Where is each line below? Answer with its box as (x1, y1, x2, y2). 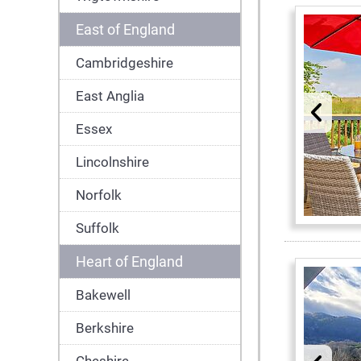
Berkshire (76, 320, 134, 336)
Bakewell (76, 287, 131, 303)
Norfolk (76, 187, 122, 203)
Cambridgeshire (76, 55, 173, 71)
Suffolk (76, 220, 119, 236)
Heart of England (76, 253, 183, 270)
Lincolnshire (76, 154, 149, 170)
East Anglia (76, 88, 144, 104)
